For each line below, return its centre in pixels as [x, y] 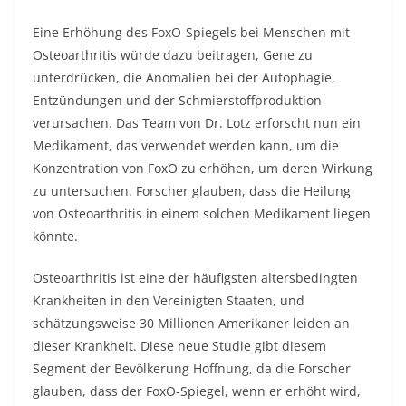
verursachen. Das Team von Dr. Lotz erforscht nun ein [197, 123]
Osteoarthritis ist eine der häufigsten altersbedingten [195, 278]
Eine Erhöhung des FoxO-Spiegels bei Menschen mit [191, 32]
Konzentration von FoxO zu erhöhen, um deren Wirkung [203, 168]
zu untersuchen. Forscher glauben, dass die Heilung [192, 191]
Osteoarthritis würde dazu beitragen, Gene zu [173, 55]
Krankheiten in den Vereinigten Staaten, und [169, 300]
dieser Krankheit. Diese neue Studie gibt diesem [179, 346]
